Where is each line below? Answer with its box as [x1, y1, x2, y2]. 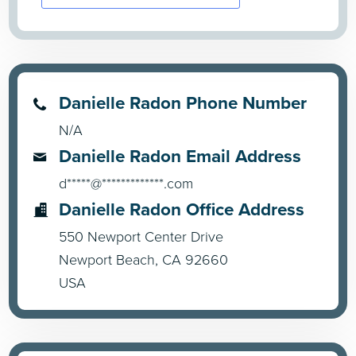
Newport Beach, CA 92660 [59, 249, 229, 269]
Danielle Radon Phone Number [59, 89, 308, 115]
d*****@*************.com [59, 172, 194, 192]
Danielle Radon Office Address [59, 195, 305, 222]
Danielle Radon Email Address [59, 142, 302, 168]
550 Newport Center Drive [59, 226, 224, 246]
